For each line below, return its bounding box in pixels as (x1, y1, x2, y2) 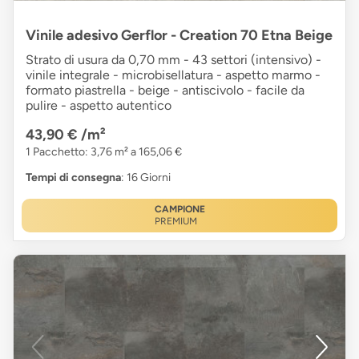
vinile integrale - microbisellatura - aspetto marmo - (26, 67, 321, 83)
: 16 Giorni (121, 170, 171, 184)
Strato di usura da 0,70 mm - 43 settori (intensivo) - (26, 51, 321, 67)
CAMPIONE (154, 203, 205, 215)
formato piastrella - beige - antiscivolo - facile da (26, 82, 305, 98)
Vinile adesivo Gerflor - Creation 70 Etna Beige (26, 26, 333, 44)
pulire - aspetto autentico (26, 97, 171, 113)
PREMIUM (154, 215, 197, 227)
